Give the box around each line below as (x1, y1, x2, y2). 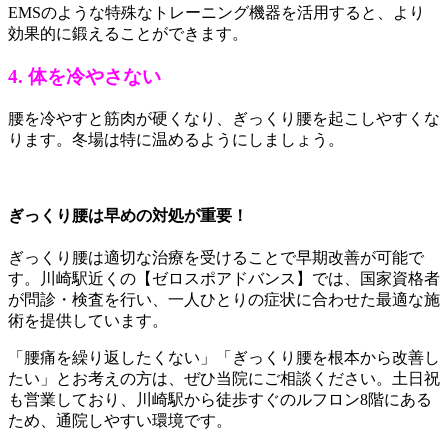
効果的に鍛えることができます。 (8, 25, 248, 43)
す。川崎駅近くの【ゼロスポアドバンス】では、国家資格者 (8, 270, 440, 288)
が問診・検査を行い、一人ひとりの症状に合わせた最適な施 (8, 291, 440, 309)
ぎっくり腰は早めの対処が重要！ (8, 206, 248, 224)
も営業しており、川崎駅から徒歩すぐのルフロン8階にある (8, 391, 432, 409)
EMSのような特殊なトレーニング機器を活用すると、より (8, 4, 425, 22)
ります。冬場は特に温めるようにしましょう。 (8, 130, 344, 148)
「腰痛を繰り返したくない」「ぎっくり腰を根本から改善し (8, 349, 440, 367)
